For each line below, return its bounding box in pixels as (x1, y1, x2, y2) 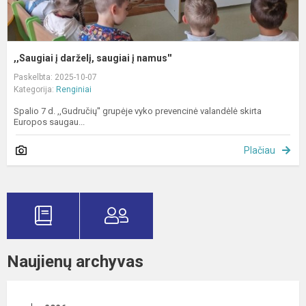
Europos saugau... (14, 116, 85, 127)
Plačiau (244, 144, 275, 156)
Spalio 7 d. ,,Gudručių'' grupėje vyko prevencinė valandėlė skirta (14, 105, 262, 116)
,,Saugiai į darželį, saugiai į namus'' (14, 52, 171, 64)
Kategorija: (14, 84, 56, 94)
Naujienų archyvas (7, 251, 143, 271)
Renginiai (56, 84, 92, 94)
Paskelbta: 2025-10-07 (14, 72, 97, 82)
